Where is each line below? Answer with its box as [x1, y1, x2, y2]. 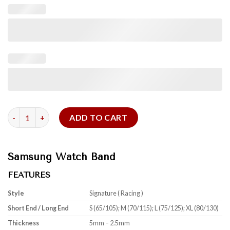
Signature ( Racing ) [89, 189, 144, 198]
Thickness [8, 219, 39, 227]
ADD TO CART [69, 112, 128, 123]
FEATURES [8, 170, 50, 180]
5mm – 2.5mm [89, 219, 130, 227]
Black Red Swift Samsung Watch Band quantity [7, 108, 171, 118]
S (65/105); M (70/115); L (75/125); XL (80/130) [89, 204, 219, 213]
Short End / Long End [8, 204, 69, 213]
